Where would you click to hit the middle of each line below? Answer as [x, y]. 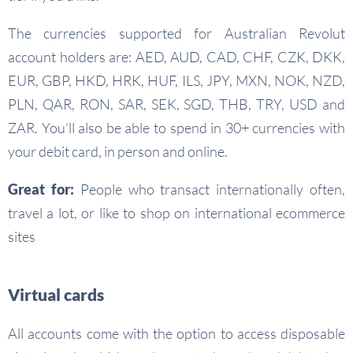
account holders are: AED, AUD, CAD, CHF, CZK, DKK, [176, 57]
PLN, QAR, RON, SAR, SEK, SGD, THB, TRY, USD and [176, 104]
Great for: [41, 189]
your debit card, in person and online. [118, 151]
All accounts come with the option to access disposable [176, 333]
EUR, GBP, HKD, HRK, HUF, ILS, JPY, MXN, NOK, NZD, [176, 80]
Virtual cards [56, 294]
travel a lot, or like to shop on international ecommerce [176, 213]
